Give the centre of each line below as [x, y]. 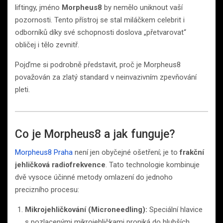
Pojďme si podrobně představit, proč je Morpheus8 [98, 64]
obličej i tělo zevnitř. [47, 45]
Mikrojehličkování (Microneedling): [86, 209]
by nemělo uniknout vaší [142, 7]
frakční [192, 152]
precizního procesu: [47, 189]
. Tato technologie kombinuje [153, 165]
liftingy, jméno [38, 7]
